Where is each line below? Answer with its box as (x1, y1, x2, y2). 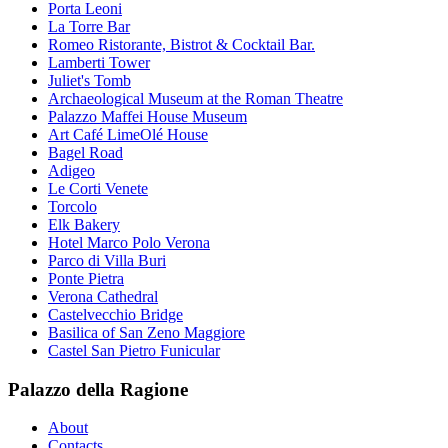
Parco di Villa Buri (48, 251, 166, 269)
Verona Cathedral (48, 287, 158, 305)
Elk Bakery (48, 215, 120, 233)
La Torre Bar (48, 17, 130, 35)
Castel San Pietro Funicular (48, 341, 220, 359)
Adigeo (48, 161, 95, 179)
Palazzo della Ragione (8, 378, 188, 400)
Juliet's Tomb (48, 71, 131, 89)
